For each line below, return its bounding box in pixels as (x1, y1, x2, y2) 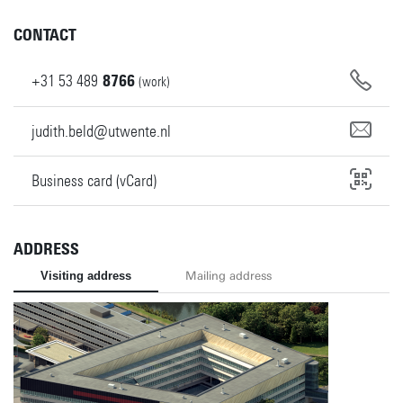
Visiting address (40, 268, 131, 282)
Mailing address (185, 268, 272, 282)
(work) (139, 74, 170, 90)
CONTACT (13, 25, 76, 45)
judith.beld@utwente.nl (31, 121, 171, 141)
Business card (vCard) (31, 170, 157, 191)
